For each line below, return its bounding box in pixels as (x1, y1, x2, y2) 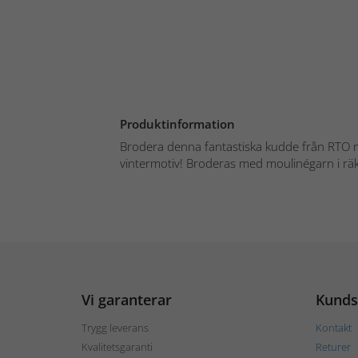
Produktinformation (120, 115, 235, 132)
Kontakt (315, 320, 352, 335)
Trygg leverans (82, 320, 149, 335)
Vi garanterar (82, 289, 172, 309)
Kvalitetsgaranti (82, 339, 153, 354)
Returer (315, 339, 351, 354)
